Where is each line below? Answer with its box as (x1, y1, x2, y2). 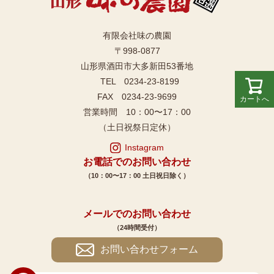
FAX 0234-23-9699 (97, 91, 177, 102)
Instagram (125, 142, 164, 152)
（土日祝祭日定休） (98, 122, 176, 132)
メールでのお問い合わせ (83, 208, 191, 219)
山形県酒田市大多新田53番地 (81, 61, 193, 71)
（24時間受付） (113, 223, 161, 231)
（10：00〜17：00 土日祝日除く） (84, 171, 190, 179)
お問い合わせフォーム (100, 244, 198, 255)
